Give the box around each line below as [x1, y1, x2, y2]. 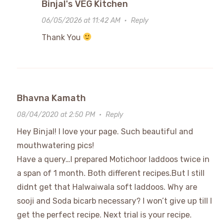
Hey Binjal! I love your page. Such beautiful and [16, 126, 193, 136]
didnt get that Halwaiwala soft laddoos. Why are [16, 182, 197, 192]
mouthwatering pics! [16, 140, 94, 150]
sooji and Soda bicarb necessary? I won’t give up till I [16, 196, 212, 206]
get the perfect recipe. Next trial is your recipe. [16, 210, 192, 220]
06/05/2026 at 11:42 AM [41, 16, 120, 25]
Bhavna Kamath [16, 92, 86, 104]
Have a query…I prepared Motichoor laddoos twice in [16, 154, 210, 164]
